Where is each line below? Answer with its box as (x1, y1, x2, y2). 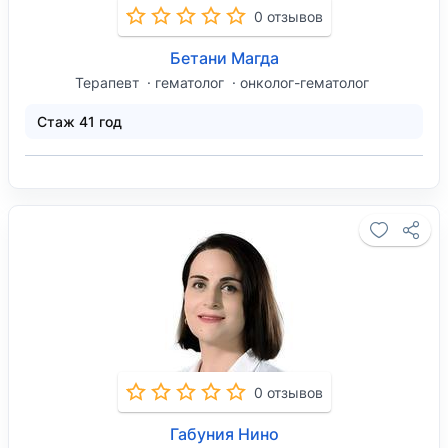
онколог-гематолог (240, 74, 369, 91)
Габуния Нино (169, 424, 279, 444)
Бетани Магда (169, 48, 279, 68)
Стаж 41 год (37, 113, 122, 130)
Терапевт (75, 74, 143, 91)
